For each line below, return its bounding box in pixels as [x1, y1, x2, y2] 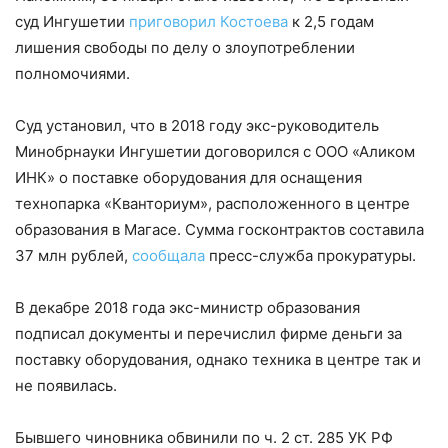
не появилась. [15, 375, 117, 395]
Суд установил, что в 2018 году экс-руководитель [15, 115, 379, 135]
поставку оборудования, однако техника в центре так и [15, 349, 421, 369]
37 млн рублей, [15, 245, 132, 265]
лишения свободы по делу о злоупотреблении [15, 37, 355, 57]
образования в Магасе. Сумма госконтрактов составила [15, 219, 424, 239]
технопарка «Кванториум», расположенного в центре [15, 193, 410, 213]
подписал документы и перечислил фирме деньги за [15, 323, 402, 343]
